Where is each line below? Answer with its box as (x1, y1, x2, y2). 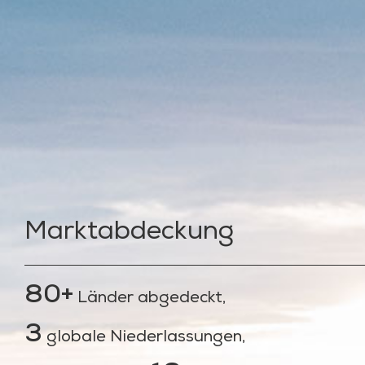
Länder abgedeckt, (73, 291, 226, 308)
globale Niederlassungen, (42, 330, 246, 347)
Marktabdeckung (24, 221, 234, 248)
